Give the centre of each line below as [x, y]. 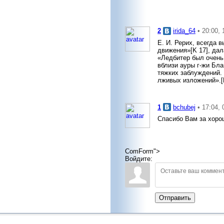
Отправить [175, 198]
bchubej [184, 107]
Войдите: [139, 159]
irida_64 [184, 31]
